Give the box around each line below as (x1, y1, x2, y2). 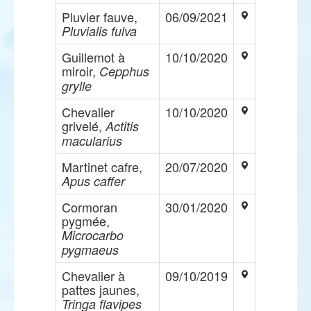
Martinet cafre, (62, 158, 142, 176)
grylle (62, 77, 92, 94)
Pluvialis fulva (62, 22, 137, 40)
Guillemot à (62, 48, 125, 66)
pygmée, (62, 212, 110, 230)
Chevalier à (62, 267, 125, 285)
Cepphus (99, 62, 149, 80)
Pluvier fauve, (62, 8, 137, 26)
